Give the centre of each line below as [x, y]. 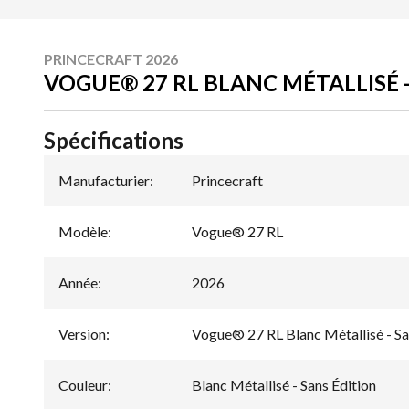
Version [82, 333]
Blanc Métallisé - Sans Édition [284, 384]
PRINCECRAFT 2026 [111, 58]
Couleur [83, 384]
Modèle [83, 231]
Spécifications [114, 140]
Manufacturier [104, 180]
